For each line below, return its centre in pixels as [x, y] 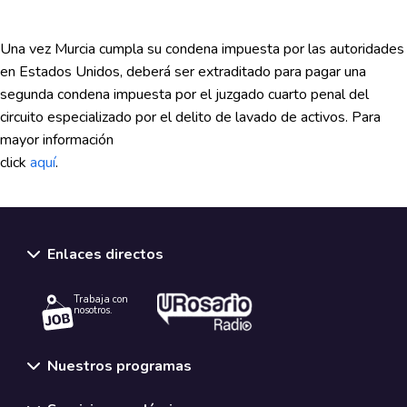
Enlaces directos [105, 255]
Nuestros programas [119, 366]
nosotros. [93, 310]
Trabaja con [101, 299]
